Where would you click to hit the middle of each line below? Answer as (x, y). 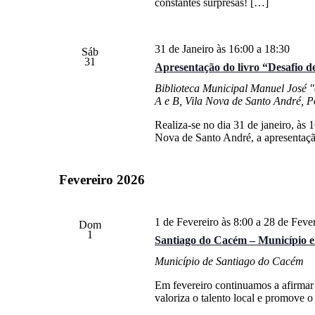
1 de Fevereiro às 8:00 (204, 221)
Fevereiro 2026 (102, 179)
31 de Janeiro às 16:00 (204, 49)
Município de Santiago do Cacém (229, 261)
